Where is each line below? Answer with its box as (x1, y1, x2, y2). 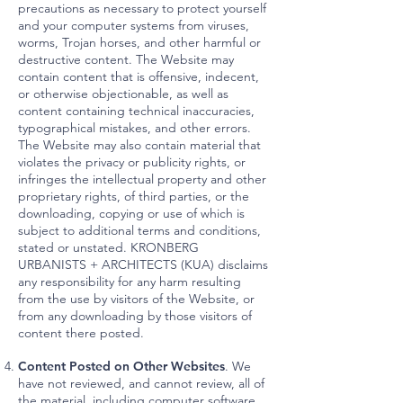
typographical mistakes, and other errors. (18, 120, 251, 136)
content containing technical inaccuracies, (18, 103, 255, 119)
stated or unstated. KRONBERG (18, 239, 199, 255)
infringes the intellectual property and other (18, 171, 266, 187)
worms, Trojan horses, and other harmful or (18, 34, 261, 50)
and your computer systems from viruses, (18, 17, 249, 33)
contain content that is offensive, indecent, (18, 68, 259, 85)
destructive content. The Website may (18, 51, 234, 67)
